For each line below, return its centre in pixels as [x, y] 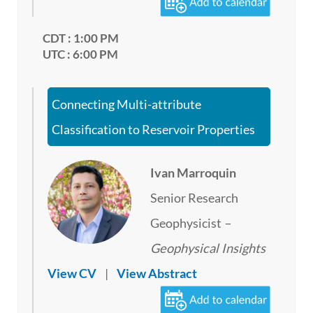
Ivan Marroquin [194, 173]
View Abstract [157, 274]
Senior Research [195, 198]
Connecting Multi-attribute [126, 104]
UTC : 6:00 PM [80, 54]
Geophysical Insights [208, 248]
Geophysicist [187, 223]
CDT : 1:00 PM [81, 38]
